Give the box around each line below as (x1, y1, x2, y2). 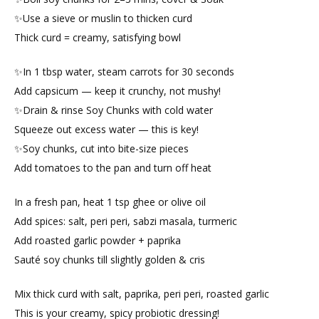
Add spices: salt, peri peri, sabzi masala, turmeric (14, 214, 237, 229)
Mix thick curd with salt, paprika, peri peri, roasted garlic (14, 287, 269, 301)
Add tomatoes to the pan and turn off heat (14, 161, 211, 175)
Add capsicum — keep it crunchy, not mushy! (14, 84, 221, 98)
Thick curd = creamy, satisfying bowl (14, 31, 181, 45)
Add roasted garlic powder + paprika (14, 234, 181, 248)
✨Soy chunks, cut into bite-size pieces (14, 142, 189, 156)
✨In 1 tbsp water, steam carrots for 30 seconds (14, 65, 234, 79)
